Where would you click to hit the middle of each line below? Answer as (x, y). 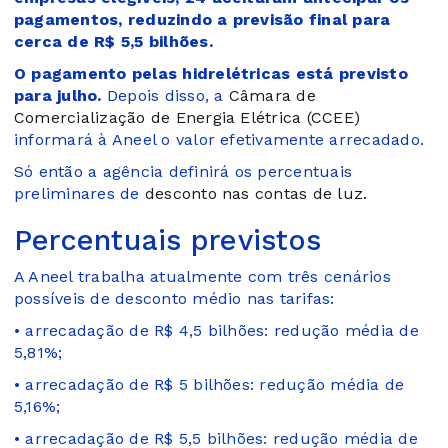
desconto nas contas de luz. (256, 193)
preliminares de (79, 193)
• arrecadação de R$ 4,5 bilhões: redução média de (216, 330)
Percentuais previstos (168, 239)
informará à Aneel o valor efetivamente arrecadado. (219, 139)
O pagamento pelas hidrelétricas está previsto (211, 73)
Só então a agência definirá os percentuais (183, 171)
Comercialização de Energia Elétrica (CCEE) (187, 117)
